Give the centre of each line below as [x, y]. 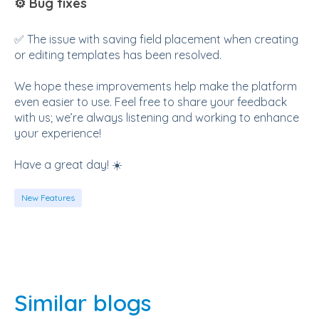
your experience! [58, 133]
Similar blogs [83, 302]
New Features [48, 197]
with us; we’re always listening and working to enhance [157, 117]
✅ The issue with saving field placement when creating [156, 39]
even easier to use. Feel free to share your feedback [151, 101]
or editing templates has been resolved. [118, 54]
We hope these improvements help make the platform [156, 86]
